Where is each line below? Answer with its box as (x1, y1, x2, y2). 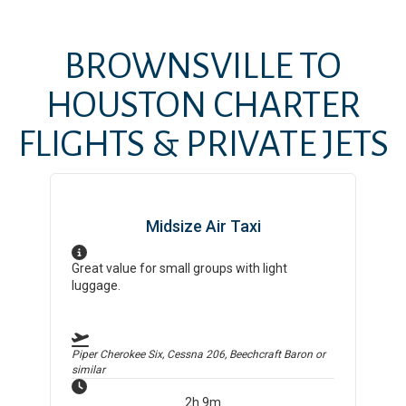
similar (72, 363, 106, 376)
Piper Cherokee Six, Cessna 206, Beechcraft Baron (72, 348, 314, 361)
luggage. (72, 278, 121, 293)
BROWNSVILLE (64, 47, 293, 86)
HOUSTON (45, 86, 207, 125)
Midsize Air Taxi (145, 217, 261, 236)
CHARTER (206, 86, 361, 125)
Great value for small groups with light (72, 261, 288, 275)
